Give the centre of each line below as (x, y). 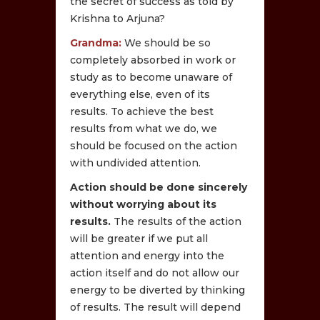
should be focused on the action (154, 145)
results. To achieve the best (142, 111)
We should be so (166, 42)
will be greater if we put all (139, 238)
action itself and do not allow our (155, 272)
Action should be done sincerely (159, 187)
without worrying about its (144, 204)
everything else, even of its (140, 94)
